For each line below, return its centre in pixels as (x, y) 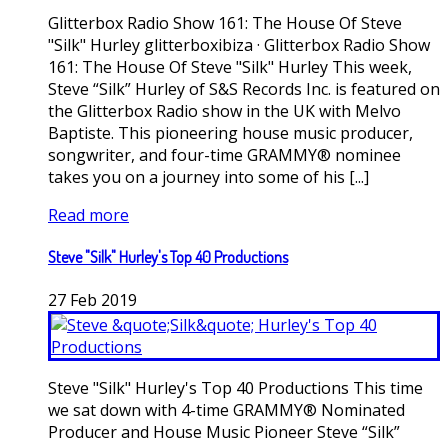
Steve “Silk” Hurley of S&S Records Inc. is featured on (244, 89)
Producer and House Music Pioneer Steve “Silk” (224, 431)
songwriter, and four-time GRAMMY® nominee (224, 155)
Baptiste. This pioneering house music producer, (230, 133)
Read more (88, 215)
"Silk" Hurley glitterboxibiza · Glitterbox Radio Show (239, 45)
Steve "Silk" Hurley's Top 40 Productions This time (235, 387)
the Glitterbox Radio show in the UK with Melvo (224, 111)
